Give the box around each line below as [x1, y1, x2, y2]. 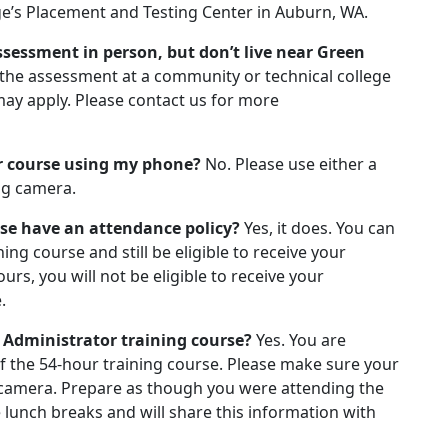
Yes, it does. [244, 217, 332, 239]
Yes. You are [256, 329, 346, 351]
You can [336, 217, 395, 239]
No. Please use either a [205, 153, 377, 175]
